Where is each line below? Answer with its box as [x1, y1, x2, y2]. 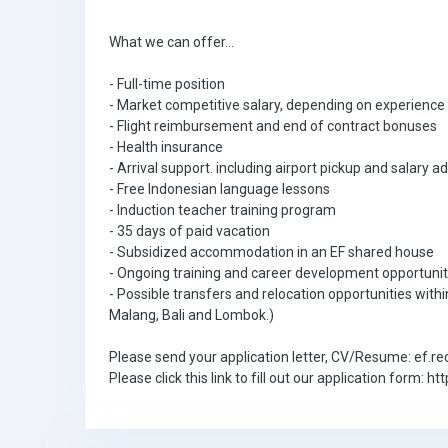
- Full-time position [109, 76, 225, 92]
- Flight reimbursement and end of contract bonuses [109, 118, 437, 134]
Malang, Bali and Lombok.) [109, 307, 274, 323]
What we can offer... [109, 34, 234, 50]
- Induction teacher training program [109, 202, 336, 218]
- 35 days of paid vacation [109, 223, 270, 239]
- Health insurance [109, 139, 223, 155]
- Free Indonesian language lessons [109, 181, 330, 197]
